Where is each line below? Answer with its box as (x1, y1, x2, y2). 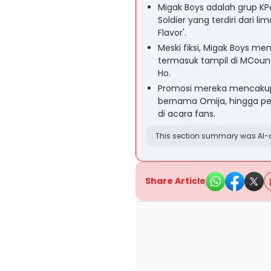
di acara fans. (158, 108, 215, 120)
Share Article (145, 175, 206, 187)
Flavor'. (158, 27, 186, 39)
